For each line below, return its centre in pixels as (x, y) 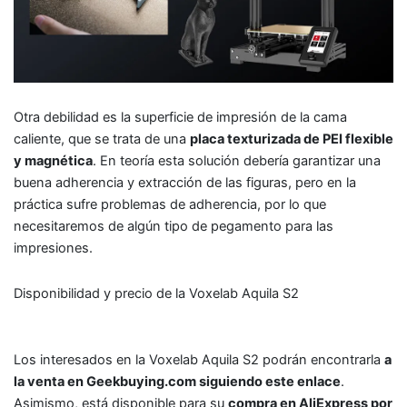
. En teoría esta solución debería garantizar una (237, 160)
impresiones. (55, 248)
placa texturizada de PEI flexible (292, 139)
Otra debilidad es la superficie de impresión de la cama (180, 117)
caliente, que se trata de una (102, 139)
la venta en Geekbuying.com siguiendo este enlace (177, 382)
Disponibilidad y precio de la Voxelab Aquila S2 (156, 293)
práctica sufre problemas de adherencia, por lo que (170, 204)
